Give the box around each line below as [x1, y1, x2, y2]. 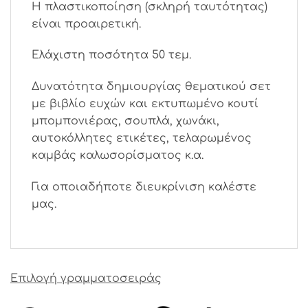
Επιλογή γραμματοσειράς [10, 272, 162, 285]
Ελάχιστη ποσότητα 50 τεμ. [32, 49, 191, 62]
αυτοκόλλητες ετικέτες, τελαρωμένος [32, 132, 252, 145]
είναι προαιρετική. [32, 17, 141, 30]
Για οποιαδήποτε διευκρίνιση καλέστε [32, 180, 256, 193]
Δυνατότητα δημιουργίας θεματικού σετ [32, 80, 271, 93]
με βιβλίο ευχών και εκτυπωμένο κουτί [32, 98, 258, 111]
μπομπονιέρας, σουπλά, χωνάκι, [32, 115, 219, 128]
